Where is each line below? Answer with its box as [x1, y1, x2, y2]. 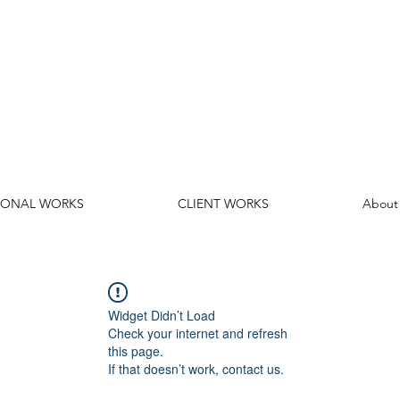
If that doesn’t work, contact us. [108, 360, 284, 378]
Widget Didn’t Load [108, 306, 215, 324]
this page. [108, 342, 163, 360]
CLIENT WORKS [177, 196, 269, 212]
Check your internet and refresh [108, 324, 287, 342]
